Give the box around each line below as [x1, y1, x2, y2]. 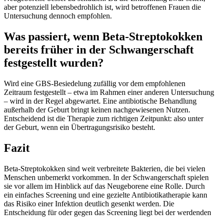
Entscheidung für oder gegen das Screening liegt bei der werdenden [4, 208, 211, 217]
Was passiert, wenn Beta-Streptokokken [4, 30, 202, 43]
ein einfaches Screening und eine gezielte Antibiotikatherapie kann [4, 190, 207, 199]
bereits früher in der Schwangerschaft [4, 43, 194, 56]
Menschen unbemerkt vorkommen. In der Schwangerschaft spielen [4, 173, 209, 182]
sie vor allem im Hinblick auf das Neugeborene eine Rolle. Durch [4, 182, 205, 190]
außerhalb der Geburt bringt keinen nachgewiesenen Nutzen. [4, 105, 190, 114]
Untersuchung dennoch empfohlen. [4, 12, 112, 20]
